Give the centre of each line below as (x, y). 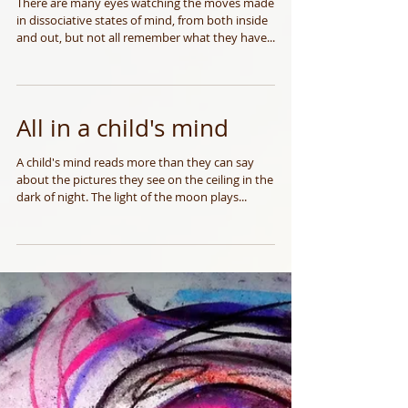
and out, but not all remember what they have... (146, 128)
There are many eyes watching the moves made (145, 94)
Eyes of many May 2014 (146, 60)
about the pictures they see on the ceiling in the (145, 270)
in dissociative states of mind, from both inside (142, 111)
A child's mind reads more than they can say (135, 253)
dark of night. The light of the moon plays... (132, 288)
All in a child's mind (122, 219)
